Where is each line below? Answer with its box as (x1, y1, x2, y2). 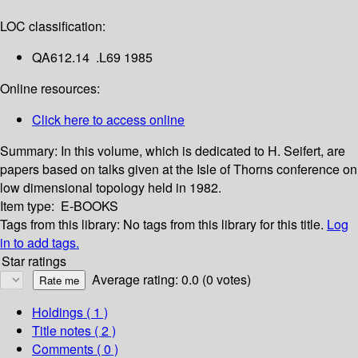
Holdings (32, 303, 83, 322)
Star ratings (2, 252, 66, 271)
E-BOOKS (61, 197, 118, 216)
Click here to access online (32, 110, 185, 129)
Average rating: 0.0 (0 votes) (92, 270, 251, 289)
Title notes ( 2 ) (32, 321, 116, 340)
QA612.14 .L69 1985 (32, 48, 153, 67)
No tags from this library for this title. (123, 215, 324, 234)
